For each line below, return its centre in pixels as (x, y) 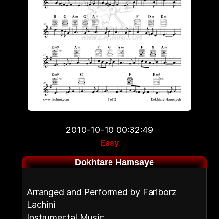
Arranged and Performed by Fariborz (102, 192)
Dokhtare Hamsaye (114, 162)
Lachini (41, 205)
